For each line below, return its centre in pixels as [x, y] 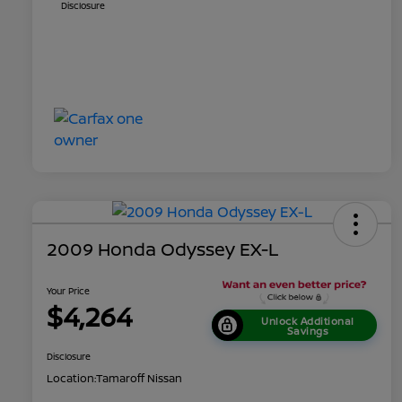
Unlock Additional [308, 320]
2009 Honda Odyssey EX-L [162, 249]
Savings [308, 330]
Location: [71, 379]
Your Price [68, 290]
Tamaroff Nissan [139, 379]
